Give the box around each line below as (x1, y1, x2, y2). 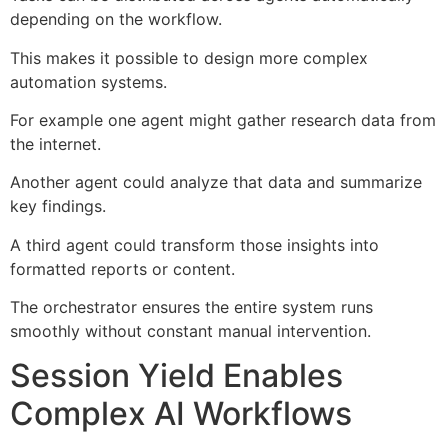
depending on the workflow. (10, 9, 222, 30)
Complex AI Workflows (10, 394, 352, 434)
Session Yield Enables (10, 356, 343, 396)
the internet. (10, 133, 101, 154)
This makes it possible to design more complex (10, 47, 368, 68)
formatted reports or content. (10, 258, 235, 279)
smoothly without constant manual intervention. (10, 321, 371, 342)
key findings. (10, 196, 106, 217)
